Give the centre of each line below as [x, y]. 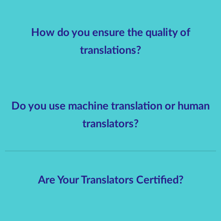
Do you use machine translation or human [110, 106]
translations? [110, 50]
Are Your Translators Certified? [110, 180]
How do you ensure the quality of [110, 32]
